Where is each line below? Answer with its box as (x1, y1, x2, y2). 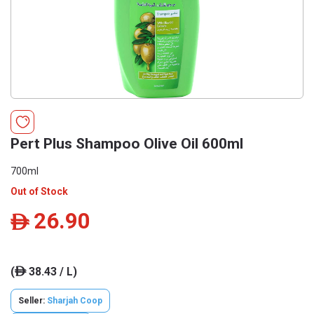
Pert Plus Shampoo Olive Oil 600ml (11, 135, 243, 152)
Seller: (18, 296, 47, 306)
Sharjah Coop (47, 296, 102, 306)
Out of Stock (11, 186, 68, 197)
